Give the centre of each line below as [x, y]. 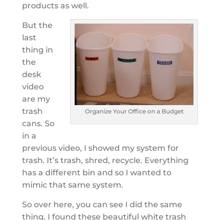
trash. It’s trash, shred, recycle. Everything [105, 160]
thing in [37, 50]
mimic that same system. [72, 185]
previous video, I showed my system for [100, 148]
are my [36, 99]
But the [37, 25]
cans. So [38, 123]
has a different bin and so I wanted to [96, 172]
